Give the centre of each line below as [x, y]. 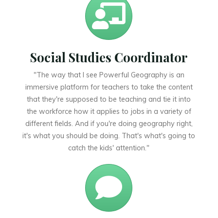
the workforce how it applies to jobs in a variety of [109, 111]
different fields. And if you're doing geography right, [109, 123]
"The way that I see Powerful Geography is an [109, 75]
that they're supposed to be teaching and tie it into [109, 99]
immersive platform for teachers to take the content [109, 87]
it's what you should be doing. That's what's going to [109, 136]
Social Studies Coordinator [109, 57]
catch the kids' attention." [109, 148]
